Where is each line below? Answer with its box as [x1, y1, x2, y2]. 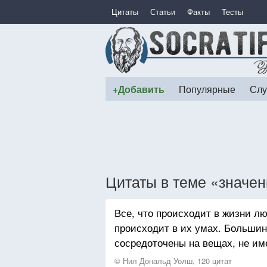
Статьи [150, 6, 175, 17]
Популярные [179, 82, 235, 95]
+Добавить [113, 82, 164, 96]
